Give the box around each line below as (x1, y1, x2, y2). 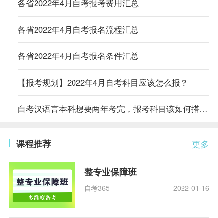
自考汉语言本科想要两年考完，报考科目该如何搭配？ (199, 102, 208, 114)
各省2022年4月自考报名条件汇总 (17, 50, 139, 62)
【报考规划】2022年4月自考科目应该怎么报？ (17, 76, 188, 88)
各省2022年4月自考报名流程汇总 (17, 23, 139, 36)
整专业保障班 (84, 165, 137, 179)
